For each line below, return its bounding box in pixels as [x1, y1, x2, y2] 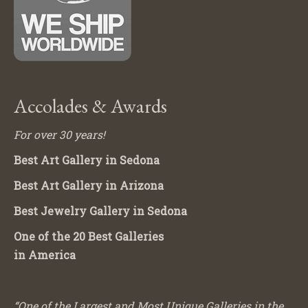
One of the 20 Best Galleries [14, 229, 164, 244]
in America [14, 247, 76, 263]
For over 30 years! [14, 127, 105, 142]
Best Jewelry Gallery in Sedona [14, 203, 187, 219]
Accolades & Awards [14, 93, 167, 119]
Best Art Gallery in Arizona [14, 178, 164, 193]
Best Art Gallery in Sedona [14, 153, 159, 168]
